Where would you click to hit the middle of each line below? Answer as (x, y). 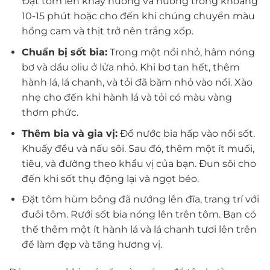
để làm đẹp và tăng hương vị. (92, 245)
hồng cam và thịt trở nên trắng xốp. (107, 31)
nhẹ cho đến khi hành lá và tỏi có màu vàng (127, 98)
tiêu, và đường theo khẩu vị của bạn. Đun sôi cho (139, 163)
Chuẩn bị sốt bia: (64, 52)
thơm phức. (50, 113)
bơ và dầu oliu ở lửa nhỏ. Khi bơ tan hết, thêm (130, 67)
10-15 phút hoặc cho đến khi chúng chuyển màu (138, 16)
